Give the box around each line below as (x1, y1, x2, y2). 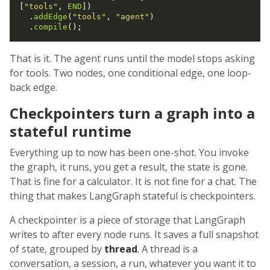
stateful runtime (10, 121, 131, 142)
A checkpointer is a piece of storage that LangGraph (10, 213, 245, 227)
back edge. (10, 81, 57, 95)
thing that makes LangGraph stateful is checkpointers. (10, 189, 256, 203)
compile (34, 22, 67, 32)
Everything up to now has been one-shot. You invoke (10, 146, 249, 160)
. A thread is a (137, 242, 198, 256)
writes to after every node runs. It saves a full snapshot (10, 228, 259, 242)
